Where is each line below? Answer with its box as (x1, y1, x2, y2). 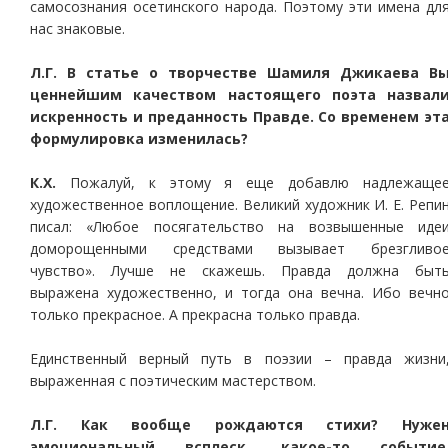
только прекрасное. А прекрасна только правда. (30, 305, 360, 324)
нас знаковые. (30, 19, 125, 38)
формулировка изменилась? (30, 129, 248, 148)
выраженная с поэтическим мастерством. (30, 371, 316, 390)
